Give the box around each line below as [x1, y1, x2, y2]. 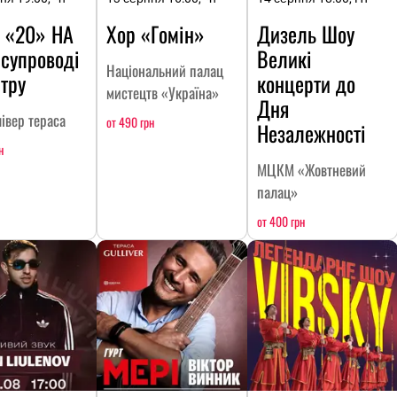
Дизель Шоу [257, 17, 354, 50]
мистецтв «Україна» [106, 81, 219, 104]
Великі [257, 42, 312, 74]
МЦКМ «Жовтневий [257, 158, 366, 181]
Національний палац [106, 58, 223, 82]
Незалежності [257, 116, 366, 149]
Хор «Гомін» [106, 17, 205, 50]
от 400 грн [257, 211, 305, 230]
